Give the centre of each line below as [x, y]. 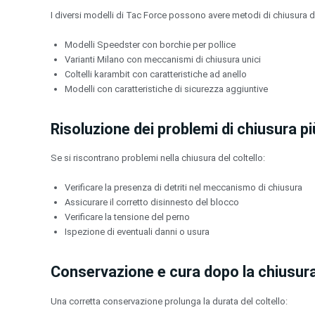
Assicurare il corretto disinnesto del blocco [152, 202]
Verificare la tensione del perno [127, 217]
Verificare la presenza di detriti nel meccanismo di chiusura [184, 187]
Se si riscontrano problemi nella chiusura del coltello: [158, 158]
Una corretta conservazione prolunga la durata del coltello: [169, 301]
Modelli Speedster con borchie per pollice [150, 44]
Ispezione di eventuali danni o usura [137, 231]
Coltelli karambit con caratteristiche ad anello [156, 74]
